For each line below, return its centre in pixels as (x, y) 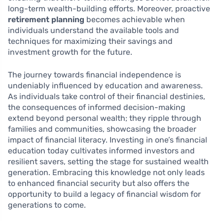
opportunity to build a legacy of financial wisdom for (104, 194)
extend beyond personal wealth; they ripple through (105, 118)
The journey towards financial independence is (94, 75)
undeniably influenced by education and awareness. (105, 86)
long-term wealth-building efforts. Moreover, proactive (109, 9)
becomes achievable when (135, 20)
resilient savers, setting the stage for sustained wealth (108, 162)
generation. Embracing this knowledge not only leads (106, 173)
